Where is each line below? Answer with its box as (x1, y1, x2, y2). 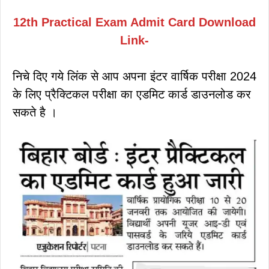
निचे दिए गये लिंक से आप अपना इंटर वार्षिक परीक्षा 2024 (13, 69, 256, 83)
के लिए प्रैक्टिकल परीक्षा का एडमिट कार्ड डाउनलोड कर (13, 87, 251, 101)
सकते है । (13, 105, 57, 119)
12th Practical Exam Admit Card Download (13, 15, 256, 29)
